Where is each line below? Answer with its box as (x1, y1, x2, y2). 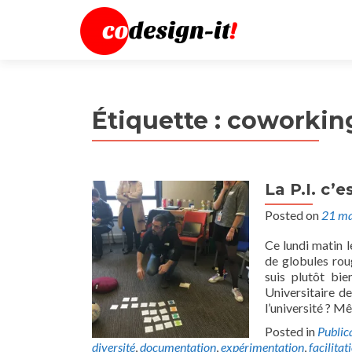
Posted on (265, 207, 321, 222)
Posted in (265, 324, 317, 339)
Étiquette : (92, 106, 227, 135)
